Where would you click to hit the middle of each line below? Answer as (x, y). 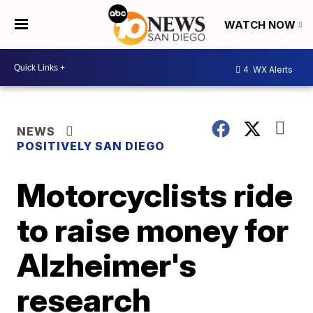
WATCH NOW (261, 25)
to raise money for (153, 230)
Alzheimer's (107, 265)
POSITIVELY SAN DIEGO (91, 146)
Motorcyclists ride (155, 195)
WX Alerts (272, 69)
